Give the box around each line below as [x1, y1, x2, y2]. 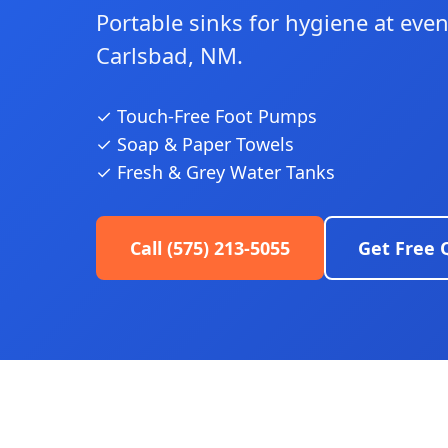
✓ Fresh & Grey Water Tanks [96, 160, 335, 184]
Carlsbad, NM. [96, 40, 243, 70]
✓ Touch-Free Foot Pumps [96, 104, 317, 128]
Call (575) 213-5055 [130, 236, 290, 260]
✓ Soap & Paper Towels [96, 132, 294, 156]
